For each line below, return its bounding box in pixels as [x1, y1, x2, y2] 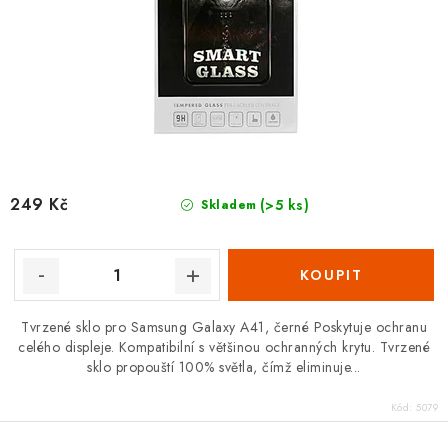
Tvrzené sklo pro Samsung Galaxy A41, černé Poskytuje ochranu [21, 317, 427, 337]
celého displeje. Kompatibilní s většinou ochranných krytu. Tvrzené [18, 337, 430, 357]
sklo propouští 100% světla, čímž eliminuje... [87, 357, 361, 377]
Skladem [196, 196, 257, 214]
